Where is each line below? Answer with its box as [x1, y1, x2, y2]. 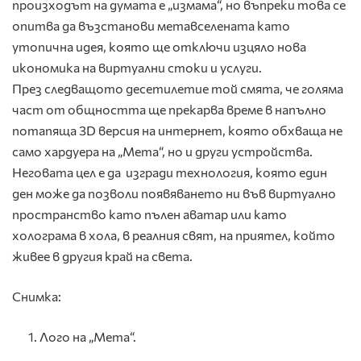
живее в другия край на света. [12, 247, 193, 263]
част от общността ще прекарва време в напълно [12, 101, 326, 117]
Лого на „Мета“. [39, 328, 137, 344]
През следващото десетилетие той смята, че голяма [12, 80, 343, 96]
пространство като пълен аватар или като [12, 205, 287, 222]
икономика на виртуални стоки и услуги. [12, 59, 262, 75]
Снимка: [12, 288, 61, 304]
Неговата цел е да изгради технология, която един [12, 164, 327, 180]
